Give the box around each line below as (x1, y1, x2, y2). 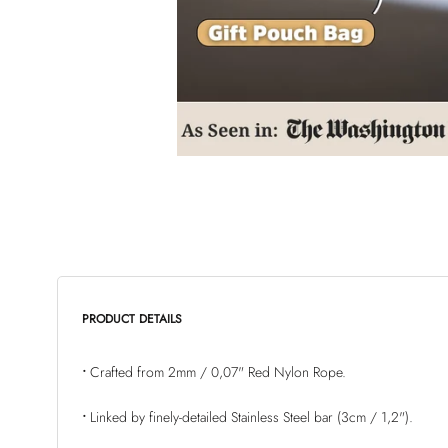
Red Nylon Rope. (244, 362, 346, 382)
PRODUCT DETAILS (82, 310, 182, 328)
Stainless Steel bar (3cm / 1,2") (231, 407, 409, 428)
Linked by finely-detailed (90, 407, 231, 428)
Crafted (90, 362, 133, 382)
